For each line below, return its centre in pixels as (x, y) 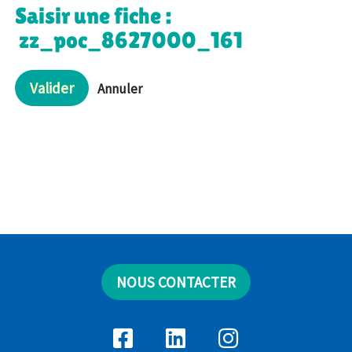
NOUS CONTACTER (176, 282)
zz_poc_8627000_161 (129, 40)
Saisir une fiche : (93, 15)
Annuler (120, 88)
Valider (52, 88)
